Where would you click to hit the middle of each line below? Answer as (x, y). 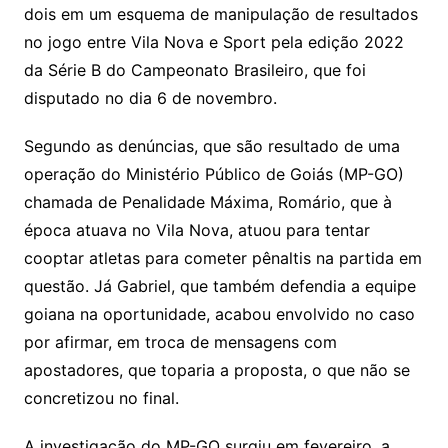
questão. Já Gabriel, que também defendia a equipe (219, 286)
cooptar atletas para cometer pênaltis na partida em (222, 258)
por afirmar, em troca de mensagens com (180, 342)
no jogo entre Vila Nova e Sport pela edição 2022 (213, 42)
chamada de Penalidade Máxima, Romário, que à (207, 202)
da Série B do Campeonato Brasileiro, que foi (194, 70)
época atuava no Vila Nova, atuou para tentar (196, 230)
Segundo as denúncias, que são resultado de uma (211, 146)
